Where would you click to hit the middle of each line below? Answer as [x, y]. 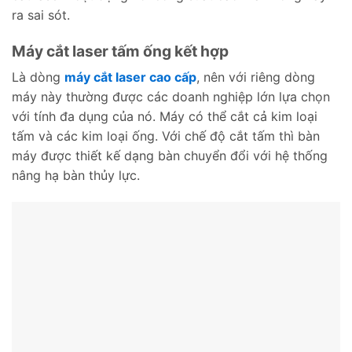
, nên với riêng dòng [256, 77]
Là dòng [38, 77]
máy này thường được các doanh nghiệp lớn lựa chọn [171, 97]
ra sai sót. [41, 15]
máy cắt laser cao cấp [130, 77]
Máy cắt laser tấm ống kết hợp [120, 51]
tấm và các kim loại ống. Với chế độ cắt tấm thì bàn [166, 136]
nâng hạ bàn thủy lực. [76, 176]
